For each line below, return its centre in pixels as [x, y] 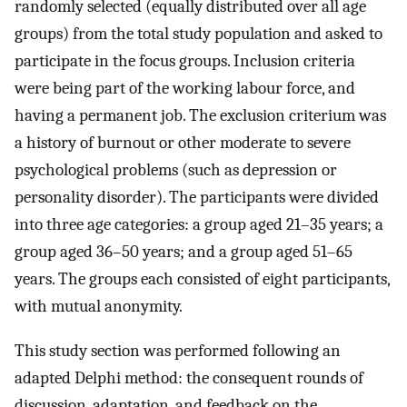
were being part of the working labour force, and [185, 89]
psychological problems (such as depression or [176, 170]
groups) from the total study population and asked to [199, 34]
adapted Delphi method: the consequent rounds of [189, 377]
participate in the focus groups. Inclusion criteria [185, 61]
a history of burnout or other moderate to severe [183, 143]
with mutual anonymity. [99, 307]
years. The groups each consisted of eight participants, [202, 279]
